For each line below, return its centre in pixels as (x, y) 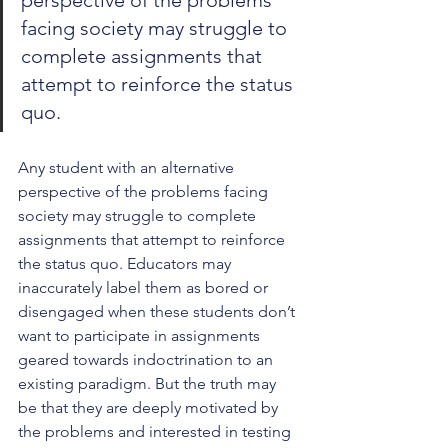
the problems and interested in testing (156, 431)
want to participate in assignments (141, 335)
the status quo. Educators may (126, 263)
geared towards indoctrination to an (147, 359)
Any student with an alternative (128, 167)
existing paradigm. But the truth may (149, 383)
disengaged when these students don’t (158, 311)
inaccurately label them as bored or (145, 287)
